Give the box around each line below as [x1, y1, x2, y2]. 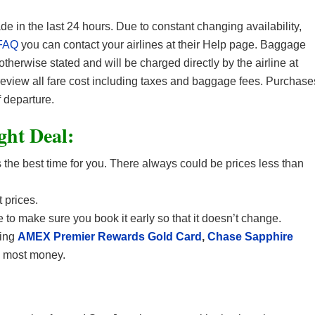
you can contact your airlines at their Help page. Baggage [18, 39, 306, 51]
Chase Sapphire [207, 231, 293, 243]
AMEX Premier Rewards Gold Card [18, 231, 202, 243]
